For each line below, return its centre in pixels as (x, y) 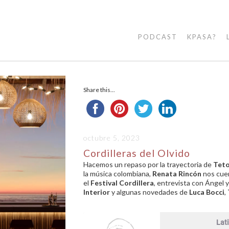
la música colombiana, (118, 174)
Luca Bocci (207, 192)
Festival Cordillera (122, 183)
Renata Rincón (177, 174)
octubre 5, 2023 (112, 138)
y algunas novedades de (150, 192)
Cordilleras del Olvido (137, 153)
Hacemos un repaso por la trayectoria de (148, 164)
